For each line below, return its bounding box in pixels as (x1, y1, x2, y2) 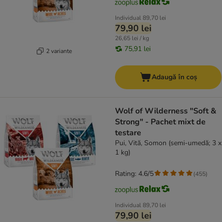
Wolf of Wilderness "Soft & (115, 106, 217, 117)
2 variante (46, 47, 72, 55)
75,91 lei (124, 44, 151, 54)
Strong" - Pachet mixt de (115, 116, 206, 128)
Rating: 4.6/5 (115, 169, 154, 179)
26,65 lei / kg (115, 34, 149, 43)
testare (115, 127, 141, 139)
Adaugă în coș (151, 72, 197, 82)
